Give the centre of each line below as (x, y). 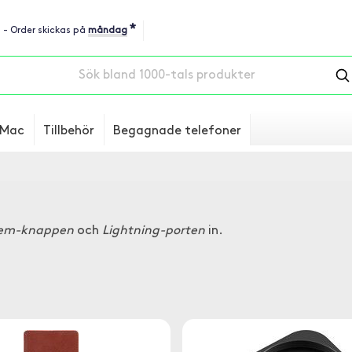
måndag (108, 31)
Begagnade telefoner (177, 131)
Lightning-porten (154, 231)
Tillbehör (69, 131)
